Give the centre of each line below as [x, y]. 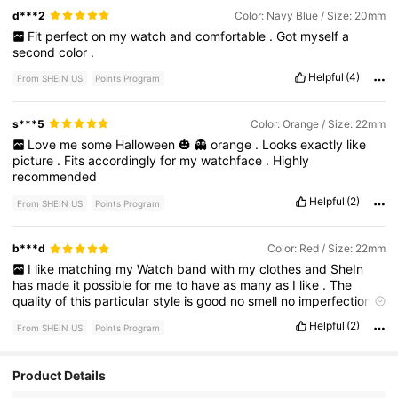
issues [263, 317]
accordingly [124, 161]
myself [321, 36]
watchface [234, 161]
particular [124, 301]
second [36, 52]
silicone [119, 317]
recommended [55, 177]
